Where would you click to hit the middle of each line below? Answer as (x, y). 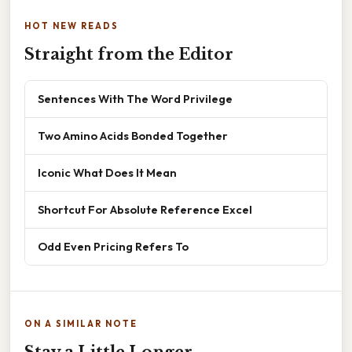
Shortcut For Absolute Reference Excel (145, 210)
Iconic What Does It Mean (107, 173)
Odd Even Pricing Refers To (113, 247)
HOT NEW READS (71, 26)
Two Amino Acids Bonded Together (133, 136)
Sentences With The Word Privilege (135, 99)
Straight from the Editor (129, 55)
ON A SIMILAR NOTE (81, 324)
